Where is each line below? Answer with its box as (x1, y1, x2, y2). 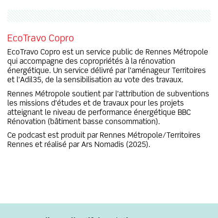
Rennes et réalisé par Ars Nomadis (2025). (7, 141, 150, 149)
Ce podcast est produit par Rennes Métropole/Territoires (7, 132, 200, 140)
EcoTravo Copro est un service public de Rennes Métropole (7, 49, 208, 56)
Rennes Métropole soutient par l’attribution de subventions (7, 90, 209, 98)
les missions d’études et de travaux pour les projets (7, 99, 184, 108)
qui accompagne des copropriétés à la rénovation (7, 58, 175, 66)
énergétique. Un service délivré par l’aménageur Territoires (7, 67, 206, 75)
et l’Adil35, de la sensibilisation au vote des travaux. (7, 76, 183, 84)
